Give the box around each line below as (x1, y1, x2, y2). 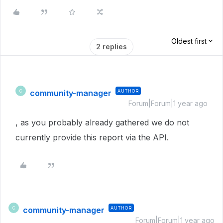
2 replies (96, 42, 127, 51)
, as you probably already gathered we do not (15, 117, 189, 127)
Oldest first (171, 37, 207, 45)
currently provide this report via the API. (15, 132, 169, 142)
